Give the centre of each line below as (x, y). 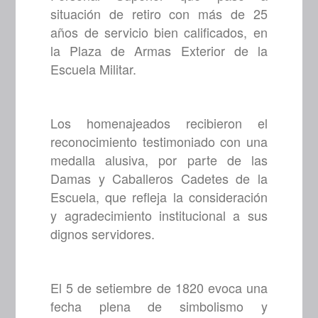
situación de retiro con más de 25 (159, 14)
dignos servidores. (103, 234)
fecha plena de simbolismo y (159, 306)
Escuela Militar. (94, 69)
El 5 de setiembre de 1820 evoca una (159, 288)
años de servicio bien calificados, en (159, 32)
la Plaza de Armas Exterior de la (159, 51)
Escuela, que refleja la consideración (159, 197)
